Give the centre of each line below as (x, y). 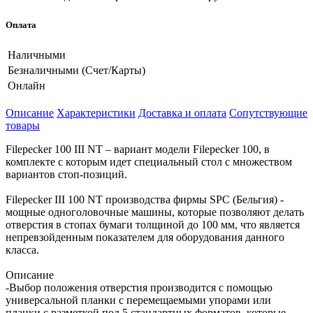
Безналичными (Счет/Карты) (77, 70)
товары (23, 125)
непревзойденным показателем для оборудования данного (145, 237)
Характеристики (96, 112)
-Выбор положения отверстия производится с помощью (139, 287)
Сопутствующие (268, 112)
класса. (22, 249)
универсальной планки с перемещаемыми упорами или (138, 300)
